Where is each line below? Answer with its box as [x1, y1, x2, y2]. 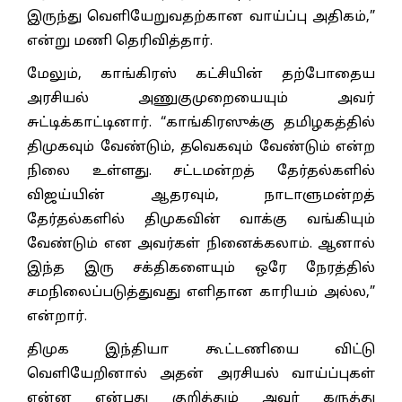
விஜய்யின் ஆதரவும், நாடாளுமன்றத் [27, 187, 375, 205]
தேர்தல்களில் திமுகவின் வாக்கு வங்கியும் [27, 211, 375, 229]
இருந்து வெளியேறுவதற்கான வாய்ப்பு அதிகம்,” [27, 8, 375, 26]
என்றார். [27, 308, 87, 326]
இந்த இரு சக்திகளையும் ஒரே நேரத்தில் [27, 259, 375, 277]
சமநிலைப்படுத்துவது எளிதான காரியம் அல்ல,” [27, 284, 375, 301]
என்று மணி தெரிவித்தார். [27, 32, 213, 50]
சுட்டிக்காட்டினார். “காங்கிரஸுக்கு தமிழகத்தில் [27, 114, 375, 132]
